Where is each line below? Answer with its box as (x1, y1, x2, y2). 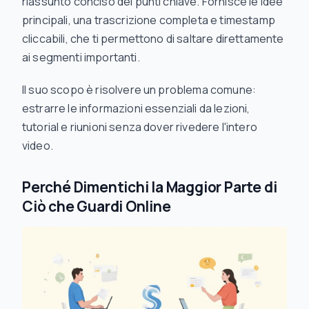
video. (22, 138, 53, 153)
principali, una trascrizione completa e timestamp (22, 12, 275, 28)
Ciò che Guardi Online (22, 197, 171, 216)
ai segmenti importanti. (22, 50, 140, 65)
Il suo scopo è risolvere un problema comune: (22, 82, 257, 97)
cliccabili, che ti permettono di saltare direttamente (22, 31, 284, 46)
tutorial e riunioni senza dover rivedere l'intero (22, 119, 257, 134)
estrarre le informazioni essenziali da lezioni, (22, 101, 250, 116)
